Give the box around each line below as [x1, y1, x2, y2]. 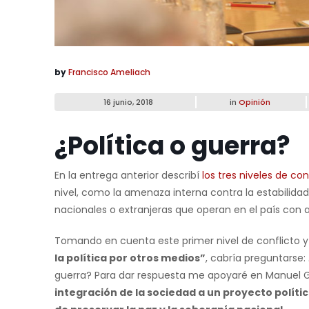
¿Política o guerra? [54, 128, 290, 164]
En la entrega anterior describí [54, 168, 202, 183]
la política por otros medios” [54, 251, 206, 266]
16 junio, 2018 [103, 97, 153, 108]
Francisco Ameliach [68, 66, 150, 79]
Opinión [238, 97, 270, 108]
